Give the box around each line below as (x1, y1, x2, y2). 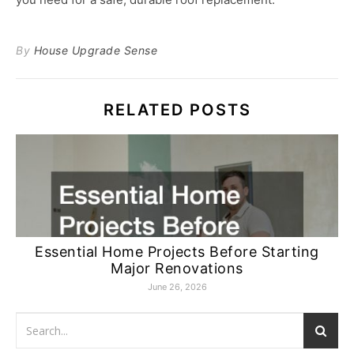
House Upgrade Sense (33, 43, 157, 57)
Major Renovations (111, 259, 243, 277)
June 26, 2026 (147, 281, 207, 292)
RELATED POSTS (103, 100, 251, 119)
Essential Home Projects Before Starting (35, 243, 319, 260)
